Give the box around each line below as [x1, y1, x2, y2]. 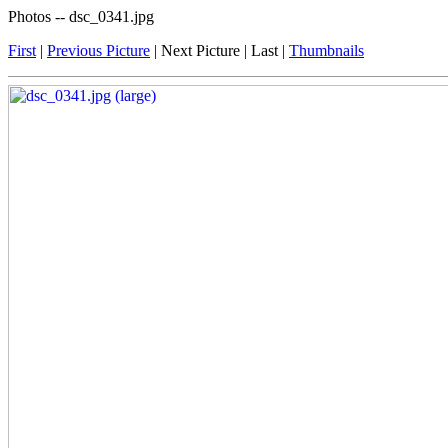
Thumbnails [289, 42, 364, 59]
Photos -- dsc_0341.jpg [8, 8, 154, 25]
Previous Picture [47, 42, 150, 59]
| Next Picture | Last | [150, 42, 289, 59]
